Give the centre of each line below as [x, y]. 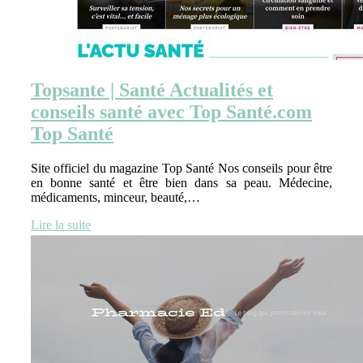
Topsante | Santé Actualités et [152, 90]
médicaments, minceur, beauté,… [115, 197]
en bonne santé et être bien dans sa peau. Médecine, [181, 182]
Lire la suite [61, 224]
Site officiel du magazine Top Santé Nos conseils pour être [181, 168]
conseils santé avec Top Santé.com [171, 112]
